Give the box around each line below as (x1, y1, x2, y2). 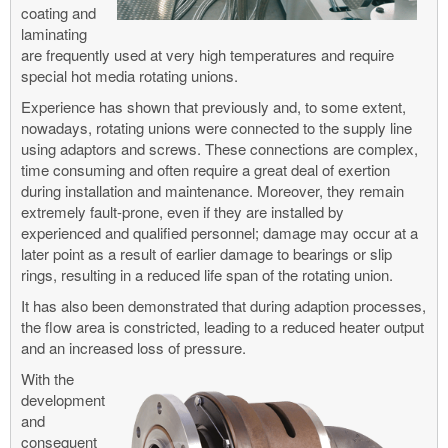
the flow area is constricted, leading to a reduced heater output (21, 315, 424, 337)
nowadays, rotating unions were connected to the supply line (21, 116, 412, 138)
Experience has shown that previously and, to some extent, (21, 95, 406, 117)
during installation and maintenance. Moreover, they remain (21, 179, 404, 201)
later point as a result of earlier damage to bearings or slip (21, 242, 392, 264)
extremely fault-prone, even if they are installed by (21, 200, 344, 222)
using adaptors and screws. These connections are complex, (21, 137, 418, 159)
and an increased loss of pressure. (21, 336, 246, 358)
